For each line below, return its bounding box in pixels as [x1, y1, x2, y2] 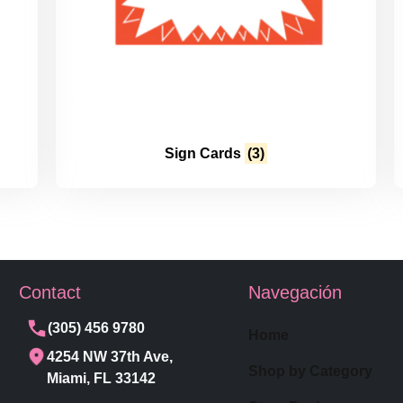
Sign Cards [165, 145, 245, 161]
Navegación [248, 282, 342, 303]
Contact [19, 282, 82, 303]
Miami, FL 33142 [47, 371, 157, 387]
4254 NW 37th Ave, [47, 349, 174, 365]
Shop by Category [248, 363, 372, 380]
